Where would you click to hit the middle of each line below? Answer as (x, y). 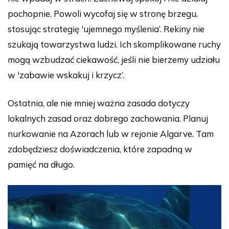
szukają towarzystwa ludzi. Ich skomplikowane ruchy (114, 44)
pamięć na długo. (41, 165)
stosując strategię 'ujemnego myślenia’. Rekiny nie (106, 29)
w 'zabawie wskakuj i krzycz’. (66, 75)
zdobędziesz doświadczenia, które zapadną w (100, 149)
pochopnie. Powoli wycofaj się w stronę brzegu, (103, 14)
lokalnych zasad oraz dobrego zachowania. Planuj (108, 119)
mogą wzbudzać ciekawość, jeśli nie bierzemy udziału (114, 60)
